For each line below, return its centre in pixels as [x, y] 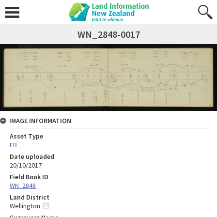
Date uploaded [32, 156]
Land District [30, 197]
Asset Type [26, 136]
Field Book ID [29, 177]
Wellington [25, 206]
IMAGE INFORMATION [40, 120]
